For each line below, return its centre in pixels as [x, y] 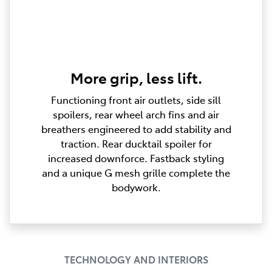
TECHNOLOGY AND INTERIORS [136, 259]
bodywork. [136, 187]
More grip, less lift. [136, 77]
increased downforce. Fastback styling [136, 158]
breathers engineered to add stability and [136, 128]
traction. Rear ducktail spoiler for [136, 143]
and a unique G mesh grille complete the [136, 172]
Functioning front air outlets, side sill [136, 99]
